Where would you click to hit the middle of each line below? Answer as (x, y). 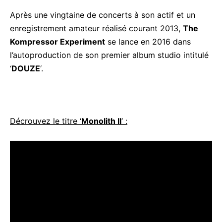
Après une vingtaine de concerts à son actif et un (103, 15)
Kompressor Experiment (57, 41)
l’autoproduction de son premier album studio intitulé (109, 55)
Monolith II (101, 121)
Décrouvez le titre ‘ (46, 121)
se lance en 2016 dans (148, 41)
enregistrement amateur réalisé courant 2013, (96, 28)
